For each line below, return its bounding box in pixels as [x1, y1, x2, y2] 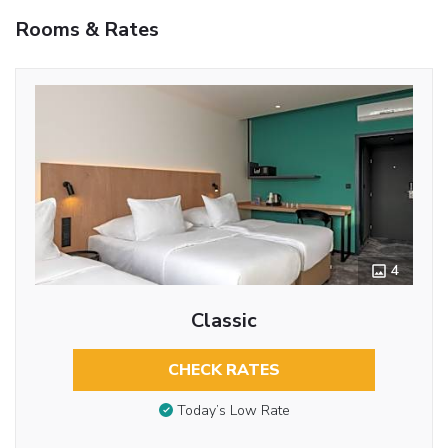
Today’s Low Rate [176, 401, 290, 421]
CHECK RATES [168, 358, 280, 381]
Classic [191, 306, 257, 334]
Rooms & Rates [15, 15, 159, 43]
